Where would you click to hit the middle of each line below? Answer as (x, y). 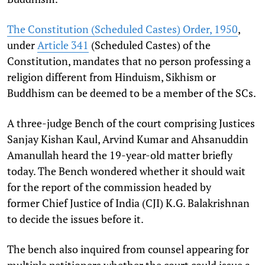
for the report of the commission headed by (109, 187)
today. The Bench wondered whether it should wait (126, 171)
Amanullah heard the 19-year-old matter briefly (120, 155)
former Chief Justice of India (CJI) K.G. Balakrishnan (128, 203)
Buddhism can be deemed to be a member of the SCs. (132, 93)
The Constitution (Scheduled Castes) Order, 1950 (122, 29)
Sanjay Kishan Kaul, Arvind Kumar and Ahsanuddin (128, 139)
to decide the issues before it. (75, 219)
